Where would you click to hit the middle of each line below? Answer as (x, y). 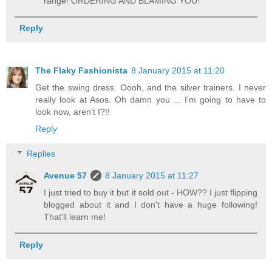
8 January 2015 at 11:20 (178, 70)
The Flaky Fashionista (81, 70)
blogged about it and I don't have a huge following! (151, 205)
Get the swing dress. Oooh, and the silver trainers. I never (151, 87)
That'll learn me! (75, 217)
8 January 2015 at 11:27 (152, 176)
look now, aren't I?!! (73, 111)
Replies (41, 154)
